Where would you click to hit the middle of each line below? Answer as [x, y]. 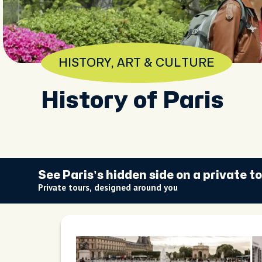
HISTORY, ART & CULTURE [137, 63]
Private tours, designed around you [108, 187]
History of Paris [132, 101]
